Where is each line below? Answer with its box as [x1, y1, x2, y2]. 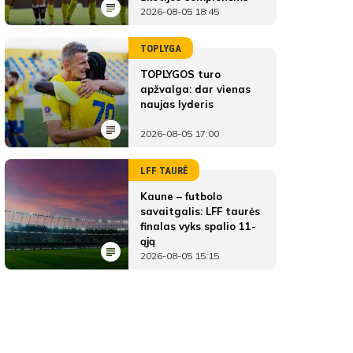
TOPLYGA [140, 43, 181, 54]
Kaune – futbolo [140, 190, 222, 203]
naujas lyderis [140, 98, 214, 110]
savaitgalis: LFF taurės [140, 205, 260, 217]
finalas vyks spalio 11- [140, 220, 256, 232]
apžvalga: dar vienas [140, 83, 251, 95]
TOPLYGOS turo [140, 68, 221, 80]
